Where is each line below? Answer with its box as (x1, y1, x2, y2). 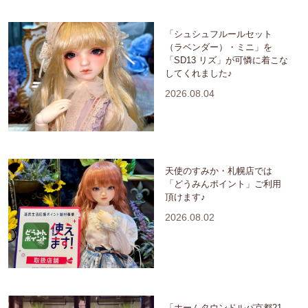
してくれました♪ (165, 67, 232, 78)
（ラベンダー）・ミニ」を (165, 41, 272, 52)
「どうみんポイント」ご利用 (165, 178, 281, 189)
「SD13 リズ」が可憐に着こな (165, 54, 288, 65)
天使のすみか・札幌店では (165, 165, 272, 176)
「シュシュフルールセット (165, 28, 272, 39)
